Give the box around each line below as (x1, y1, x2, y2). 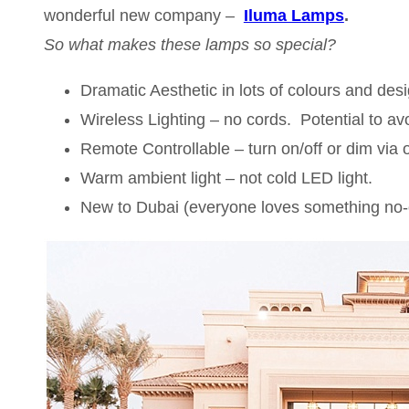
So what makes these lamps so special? (43, 35, 336, 54)
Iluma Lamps (243, 5, 344, 25)
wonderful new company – (43, 5, 239, 25)
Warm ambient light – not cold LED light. (79, 168, 372, 187)
